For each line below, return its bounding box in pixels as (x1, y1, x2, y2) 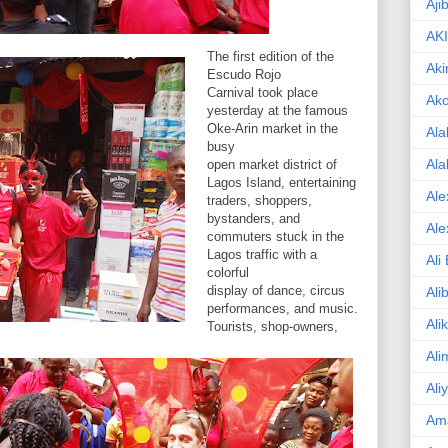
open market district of (207, 157, 337, 172)
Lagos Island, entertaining (207, 175, 356, 190)
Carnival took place (207, 85, 318, 100)
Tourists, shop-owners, (207, 319, 338, 334)
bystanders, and (207, 211, 300, 226)
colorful (207, 265, 249, 280)
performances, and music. (207, 301, 358, 316)
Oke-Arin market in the (207, 121, 338, 136)
